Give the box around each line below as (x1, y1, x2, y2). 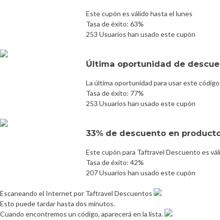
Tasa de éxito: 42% (86, 158, 144, 166)
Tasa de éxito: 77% (86, 88, 144, 97)
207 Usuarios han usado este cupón (86, 168, 195, 177)
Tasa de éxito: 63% (86, 19, 144, 28)
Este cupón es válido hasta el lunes (86, 9, 192, 18)
